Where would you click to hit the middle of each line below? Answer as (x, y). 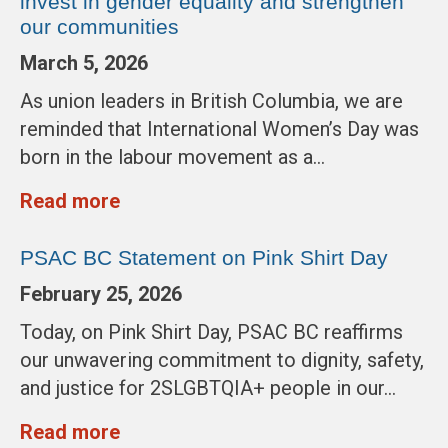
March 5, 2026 (84, 63)
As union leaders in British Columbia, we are (211, 101)
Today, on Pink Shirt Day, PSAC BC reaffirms (211, 332)
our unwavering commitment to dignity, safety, (222, 360)
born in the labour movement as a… (172, 157)
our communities (99, 27)
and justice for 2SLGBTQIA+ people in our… (208, 388)
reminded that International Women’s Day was (219, 129)
